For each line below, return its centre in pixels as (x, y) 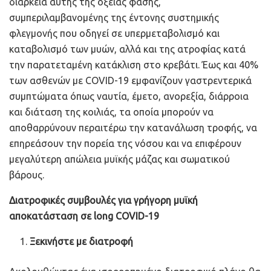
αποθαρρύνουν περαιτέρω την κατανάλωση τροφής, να (133, 127)
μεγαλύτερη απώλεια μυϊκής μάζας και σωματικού (119, 159)
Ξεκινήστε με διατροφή (82, 241)
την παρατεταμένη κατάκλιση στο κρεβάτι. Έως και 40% (134, 64)
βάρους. (27, 175)
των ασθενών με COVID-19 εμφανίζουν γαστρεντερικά (130, 80)
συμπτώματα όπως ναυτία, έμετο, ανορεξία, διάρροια (129, 96)
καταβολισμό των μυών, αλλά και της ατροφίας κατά (127, 49)
